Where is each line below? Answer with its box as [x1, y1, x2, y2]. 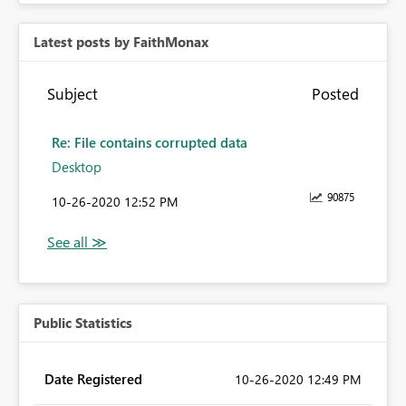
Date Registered [44, 370, 142, 389]
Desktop [52, 158, 101, 177]
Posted [311, 83, 359, 104]
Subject [47, 83, 98, 104]
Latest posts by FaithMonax [34, 33, 208, 52]
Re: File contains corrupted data [52, 133, 247, 152]
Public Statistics [34, 314, 132, 333]
